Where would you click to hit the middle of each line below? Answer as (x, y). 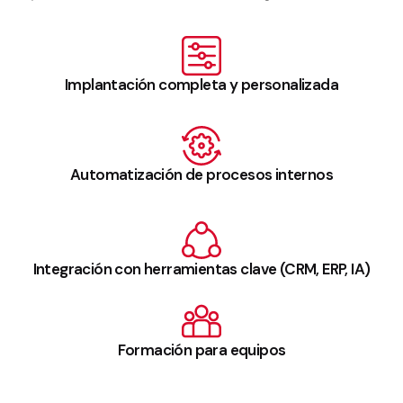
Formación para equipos (201, 350)
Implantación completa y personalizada (201, 85)
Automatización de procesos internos (201, 175)
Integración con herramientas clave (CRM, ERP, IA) (201, 269)
